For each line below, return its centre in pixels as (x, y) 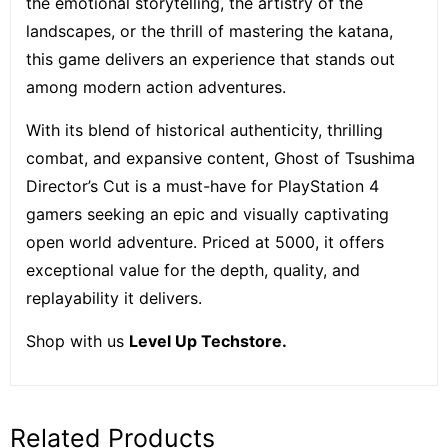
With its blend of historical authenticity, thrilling (204, 129)
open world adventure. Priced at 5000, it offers (205, 241)
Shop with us (77, 340)
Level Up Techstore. (208, 340)
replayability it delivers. (114, 297)
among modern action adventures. (156, 86)
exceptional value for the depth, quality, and (193, 269)
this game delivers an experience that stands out (210, 58)
